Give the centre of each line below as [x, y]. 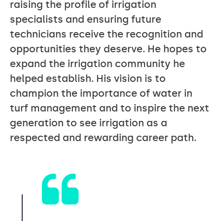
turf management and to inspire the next [110, 108]
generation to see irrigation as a [89, 123]
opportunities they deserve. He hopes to [108, 49]
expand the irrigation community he [97, 64]
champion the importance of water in [101, 93]
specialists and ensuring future [86, 19]
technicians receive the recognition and [107, 34]
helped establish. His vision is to [88, 78]
